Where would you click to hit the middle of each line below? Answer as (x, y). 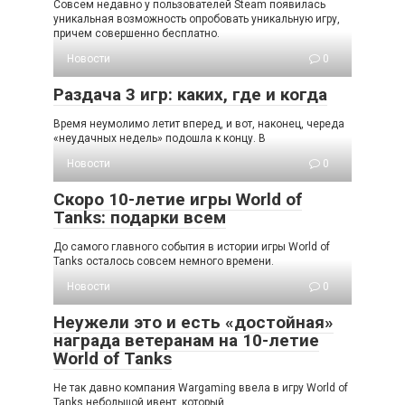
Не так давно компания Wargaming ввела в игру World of (201, 388)
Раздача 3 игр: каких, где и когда (190, 95)
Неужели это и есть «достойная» (193, 323)
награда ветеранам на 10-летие (186, 341)
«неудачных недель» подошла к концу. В (160, 139)
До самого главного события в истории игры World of (192, 247)
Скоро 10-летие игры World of (178, 200)
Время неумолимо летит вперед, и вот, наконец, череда (199, 124)
